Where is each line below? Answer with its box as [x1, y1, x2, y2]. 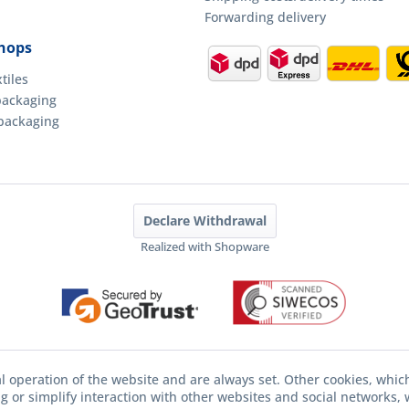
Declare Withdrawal [142, 212, 267, 230]
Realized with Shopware [140, 238, 269, 256]
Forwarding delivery [204, 7, 326, 26]
